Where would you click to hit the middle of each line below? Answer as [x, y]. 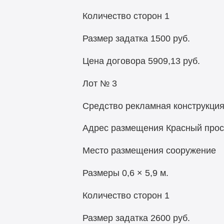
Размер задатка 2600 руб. [136, 218]
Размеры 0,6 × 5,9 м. [125, 173]
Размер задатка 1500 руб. [136, 39]
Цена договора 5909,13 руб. [141, 61]
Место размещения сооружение [149, 151]
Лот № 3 [99, 83]
